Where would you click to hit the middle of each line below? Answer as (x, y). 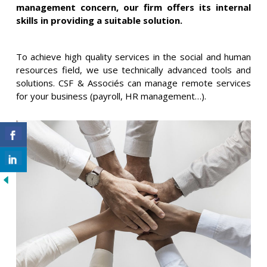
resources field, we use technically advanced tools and (133, 69)
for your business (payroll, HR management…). (111, 96)
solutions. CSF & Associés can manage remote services (133, 83)
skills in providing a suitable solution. (99, 20)
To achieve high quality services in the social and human (133, 56)
